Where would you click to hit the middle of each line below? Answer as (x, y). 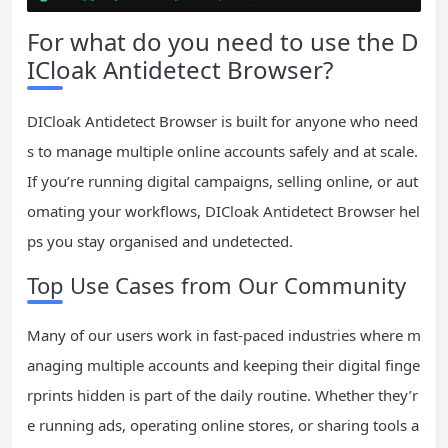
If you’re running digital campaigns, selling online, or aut (222, 181)
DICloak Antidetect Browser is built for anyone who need (222, 121)
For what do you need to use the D (223, 42)
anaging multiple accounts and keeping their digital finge (223, 365)
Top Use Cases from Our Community (216, 285)
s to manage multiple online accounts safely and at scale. (222, 151)
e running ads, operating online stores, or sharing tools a (223, 425)
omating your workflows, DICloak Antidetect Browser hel (223, 211)
